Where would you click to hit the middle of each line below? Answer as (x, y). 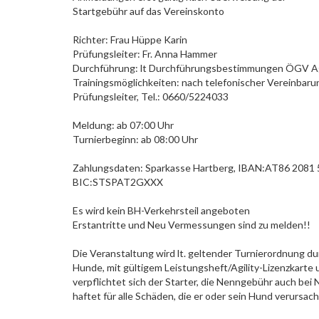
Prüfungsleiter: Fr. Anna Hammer (145, 54)
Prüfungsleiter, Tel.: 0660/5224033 (151, 96)
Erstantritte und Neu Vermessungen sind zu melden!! (192, 225)
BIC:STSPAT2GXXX (118, 182)
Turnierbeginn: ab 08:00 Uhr (135, 139)
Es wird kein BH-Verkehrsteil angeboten (161, 210)
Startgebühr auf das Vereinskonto (148, 11)
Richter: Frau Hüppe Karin (130, 40)
